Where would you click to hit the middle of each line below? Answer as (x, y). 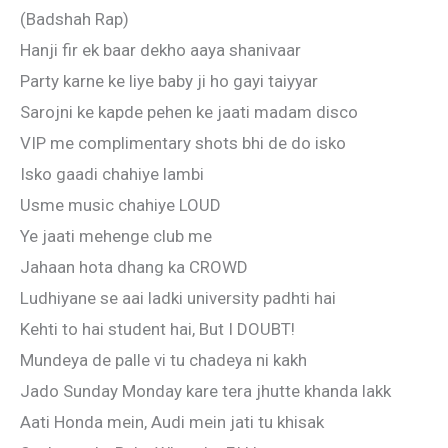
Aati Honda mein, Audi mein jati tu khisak (172, 422)
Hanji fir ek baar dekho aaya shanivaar (160, 50)
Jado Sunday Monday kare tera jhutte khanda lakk (205, 391)
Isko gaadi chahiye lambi (112, 174)
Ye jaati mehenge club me (116, 236)
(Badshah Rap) (74, 19)
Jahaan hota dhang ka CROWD (134, 267)
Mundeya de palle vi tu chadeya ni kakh (163, 360)
